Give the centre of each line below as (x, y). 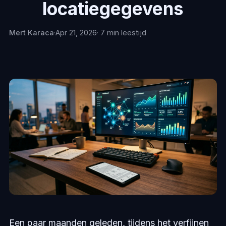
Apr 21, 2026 (76, 33)
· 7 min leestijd (121, 33)
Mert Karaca (31, 33)
